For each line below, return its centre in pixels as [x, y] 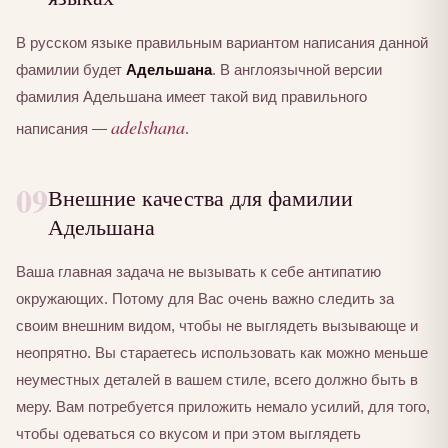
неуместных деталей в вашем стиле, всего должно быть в [217, 380]
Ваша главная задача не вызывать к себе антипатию [198, 272]
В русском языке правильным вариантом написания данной [222, 42]
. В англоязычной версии [297, 69]
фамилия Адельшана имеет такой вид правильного [191, 96]
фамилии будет [71, 69]
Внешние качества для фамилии [200, 196]
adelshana [148, 126]
